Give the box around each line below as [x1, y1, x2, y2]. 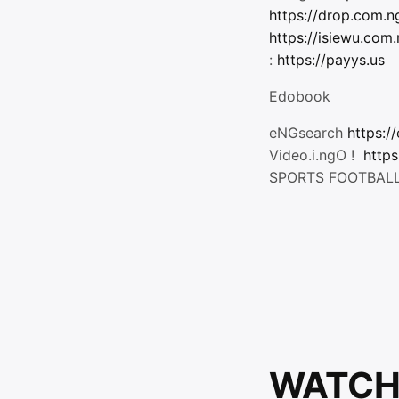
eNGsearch [269, 124, 347, 142]
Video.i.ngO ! [269, 146, 363, 164]
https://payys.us [277, 51, 385, 69]
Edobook [269, 87, 339, 105]
